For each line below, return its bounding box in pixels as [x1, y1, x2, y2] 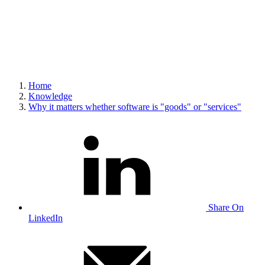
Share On [208, 202, 244, 212]
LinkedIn [28, 213, 63, 223]
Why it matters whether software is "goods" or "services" [28, 102, 241, 112]
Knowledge [28, 91, 72, 101]
